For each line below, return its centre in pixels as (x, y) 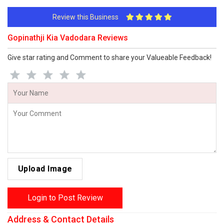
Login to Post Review (65, 198)
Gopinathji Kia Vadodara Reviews (68, 38)
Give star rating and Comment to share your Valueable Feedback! (109, 57)
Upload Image (45, 169)
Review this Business (89, 17)
